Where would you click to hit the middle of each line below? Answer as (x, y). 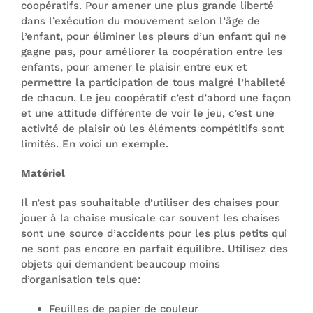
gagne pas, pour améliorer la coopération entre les (152, 52)
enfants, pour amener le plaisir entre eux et (134, 67)
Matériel (43, 173)
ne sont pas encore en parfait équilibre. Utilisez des (154, 249)
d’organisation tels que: (81, 279)
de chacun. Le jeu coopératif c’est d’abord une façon (156, 98)
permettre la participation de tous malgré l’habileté (153, 82)
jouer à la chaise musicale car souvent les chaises (151, 218)
